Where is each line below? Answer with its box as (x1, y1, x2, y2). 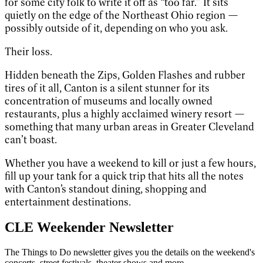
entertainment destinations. (5, 195, 131, 208)
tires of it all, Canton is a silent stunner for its (5, 81, 210, 95)
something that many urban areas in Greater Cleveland (5, 120, 254, 133)
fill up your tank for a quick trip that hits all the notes (5, 169, 244, 183)
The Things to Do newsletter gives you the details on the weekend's (5, 247, 255, 258)
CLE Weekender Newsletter (5, 220, 174, 235)
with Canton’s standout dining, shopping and (5, 182, 207, 195)
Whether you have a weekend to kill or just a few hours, (5, 156, 256, 170)
